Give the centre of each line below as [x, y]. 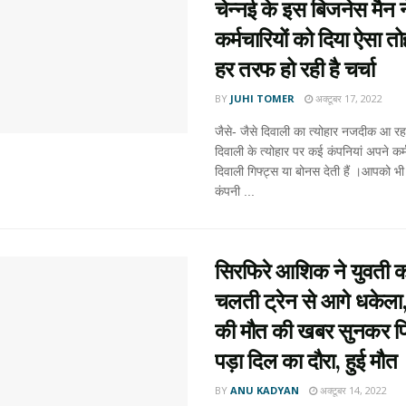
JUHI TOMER [262, 98]
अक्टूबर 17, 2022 [347, 98]
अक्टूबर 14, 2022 [352, 390]
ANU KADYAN [264, 390]
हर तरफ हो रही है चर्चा [295, 69]
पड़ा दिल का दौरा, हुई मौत [306, 361]
